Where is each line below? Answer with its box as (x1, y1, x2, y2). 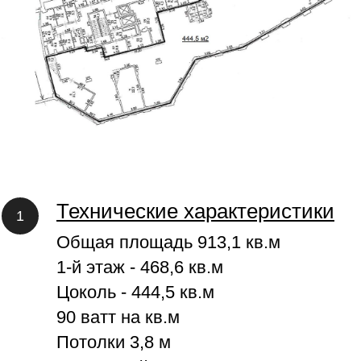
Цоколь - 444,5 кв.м (56, 281, 214, 302)
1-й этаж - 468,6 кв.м (56, 256, 223, 277)
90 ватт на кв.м (56, 306, 180, 327)
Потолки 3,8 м (56, 331, 171, 352)
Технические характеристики (56, 198, 334, 223)
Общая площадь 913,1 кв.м (56, 231, 280, 252)
